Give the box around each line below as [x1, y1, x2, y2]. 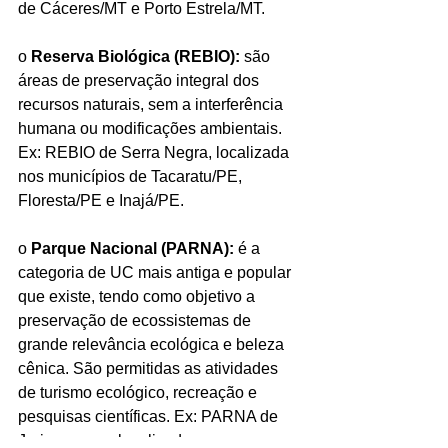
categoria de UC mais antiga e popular [18, 263, 295, 281]
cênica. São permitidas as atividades [18, 359, 282, 377]
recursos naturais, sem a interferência [18, 95, 287, 113]
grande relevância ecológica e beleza [18, 335, 288, 353]
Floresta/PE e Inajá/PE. [18, 191, 184, 209]
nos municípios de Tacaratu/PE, [18, 167, 246, 185]
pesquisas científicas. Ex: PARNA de [18, 407, 282, 425]
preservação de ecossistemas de [18, 311, 255, 329]
